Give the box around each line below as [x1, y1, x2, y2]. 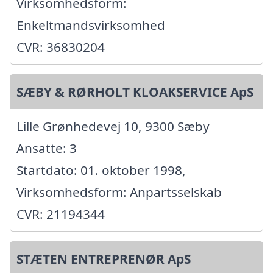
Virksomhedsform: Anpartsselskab [16, 183, 222, 201]
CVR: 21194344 [16, 205, 105, 223]
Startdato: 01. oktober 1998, [16, 161, 186, 179]
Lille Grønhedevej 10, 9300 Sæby [16, 118, 210, 135]
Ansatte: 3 [16, 140, 77, 157]
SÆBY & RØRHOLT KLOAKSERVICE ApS [16, 83, 253, 101]
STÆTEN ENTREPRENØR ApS [16, 250, 191, 268]
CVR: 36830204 [16, 38, 105, 56]
